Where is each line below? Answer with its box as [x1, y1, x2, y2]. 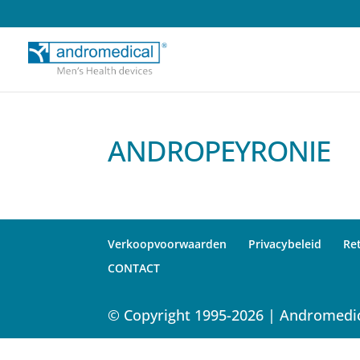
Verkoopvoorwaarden [108, 235, 227, 252]
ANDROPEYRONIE [108, 131, 331, 170]
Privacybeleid [248, 235, 322, 252]
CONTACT [108, 260, 161, 276]
